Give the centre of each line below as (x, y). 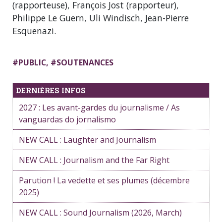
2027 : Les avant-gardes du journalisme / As (99, 108)
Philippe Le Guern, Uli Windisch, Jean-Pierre (101, 18)
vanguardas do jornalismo (68, 119)
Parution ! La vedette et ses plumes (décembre (104, 180)
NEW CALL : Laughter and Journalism (87, 140)
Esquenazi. (34, 31)
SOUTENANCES (85, 62)
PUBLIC (32, 62)
